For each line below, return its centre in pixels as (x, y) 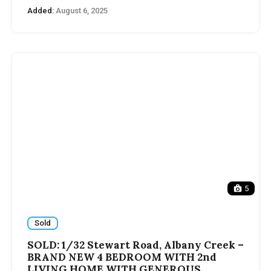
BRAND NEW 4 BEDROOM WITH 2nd (122, 257)
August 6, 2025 (81, 10)
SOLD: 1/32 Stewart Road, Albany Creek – (135, 245)
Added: (41, 10)
